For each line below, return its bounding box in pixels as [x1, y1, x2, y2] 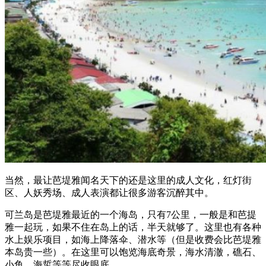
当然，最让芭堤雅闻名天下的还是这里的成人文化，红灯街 [5, 175, 252, 186]
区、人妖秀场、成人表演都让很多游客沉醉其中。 [5, 188, 214, 198]
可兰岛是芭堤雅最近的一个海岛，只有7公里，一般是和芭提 [5, 210, 256, 220]
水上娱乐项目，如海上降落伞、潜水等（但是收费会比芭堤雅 [5, 235, 261, 245]
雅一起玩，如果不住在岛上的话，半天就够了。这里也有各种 [5, 222, 261, 233]
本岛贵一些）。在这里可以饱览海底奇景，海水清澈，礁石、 [5, 247, 261, 258]
